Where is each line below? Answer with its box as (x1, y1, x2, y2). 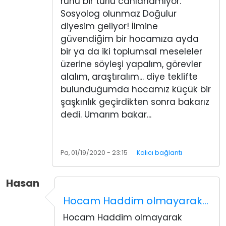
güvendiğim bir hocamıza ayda (61, 33, 199, 45)
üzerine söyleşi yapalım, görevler (61, 58, 202, 71)
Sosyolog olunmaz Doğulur (61, 8, 177, 20)
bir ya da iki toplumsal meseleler (61, 45, 202, 58)
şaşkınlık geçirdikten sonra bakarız (61, 96, 209, 108)
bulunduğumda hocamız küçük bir (61, 83, 211, 96)
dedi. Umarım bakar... (61, 108, 151, 121)
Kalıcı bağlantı (136, 148, 182, 157)
